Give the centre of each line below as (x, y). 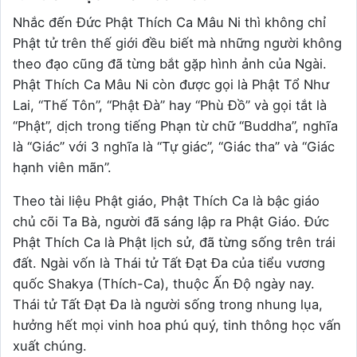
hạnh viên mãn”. (64, 167)
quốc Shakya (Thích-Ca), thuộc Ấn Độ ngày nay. (164, 283)
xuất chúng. (50, 345)
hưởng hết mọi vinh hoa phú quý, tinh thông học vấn (177, 325)
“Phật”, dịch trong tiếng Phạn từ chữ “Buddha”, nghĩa (175, 126)
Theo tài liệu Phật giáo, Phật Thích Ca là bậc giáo (166, 200)
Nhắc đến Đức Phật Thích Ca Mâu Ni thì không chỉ (169, 22)
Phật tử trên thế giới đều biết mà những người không (177, 43)
